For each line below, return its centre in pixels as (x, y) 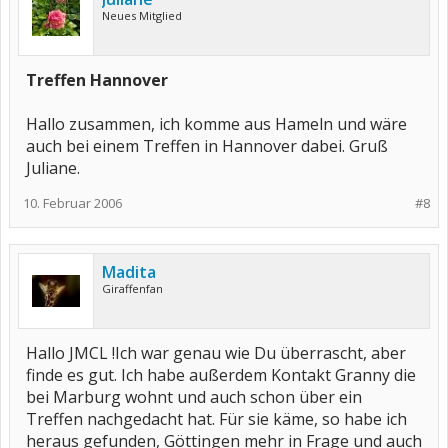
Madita (129, 272)
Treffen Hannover (97, 80)
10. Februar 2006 (72, 203)
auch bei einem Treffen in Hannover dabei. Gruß (207, 146)
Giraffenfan (132, 288)
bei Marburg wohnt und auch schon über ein (194, 397)
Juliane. (53, 168)
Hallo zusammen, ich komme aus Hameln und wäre (216, 124)
